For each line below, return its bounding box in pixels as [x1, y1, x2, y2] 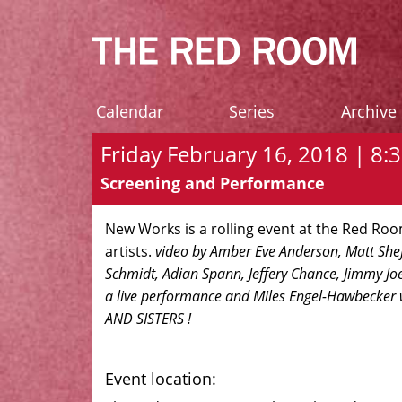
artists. [105, 241, 155, 261]
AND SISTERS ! [105, 309, 195, 328]
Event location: [105, 368, 216, 389]
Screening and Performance [100, 172, 325, 194]
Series [229, 100, 275, 122]
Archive [341, 100, 397, 122]
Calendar [96, 100, 163, 122]
